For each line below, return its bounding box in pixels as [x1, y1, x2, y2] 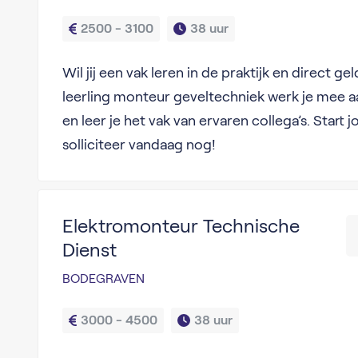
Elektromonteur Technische [62, 215, 300, 237]
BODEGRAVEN [62, 272, 145, 285]
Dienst [62, 239, 117, 261]
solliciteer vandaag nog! [62, 137, 216, 153]
